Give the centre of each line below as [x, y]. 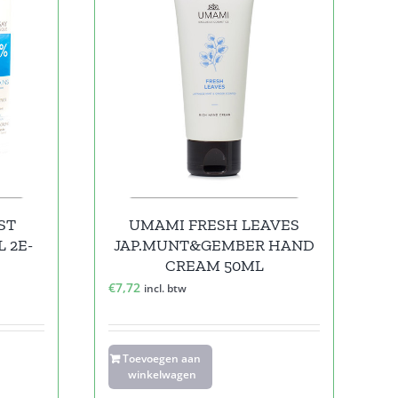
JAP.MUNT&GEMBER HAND [214, 245]
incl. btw [165, 288]
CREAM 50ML [214, 265]
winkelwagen [162, 374]
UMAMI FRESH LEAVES [214, 224]
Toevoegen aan [162, 358]
